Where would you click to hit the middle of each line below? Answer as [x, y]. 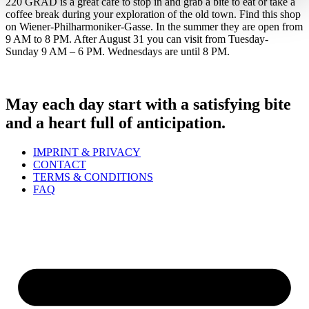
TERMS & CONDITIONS [93, 177]
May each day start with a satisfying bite [148, 104]
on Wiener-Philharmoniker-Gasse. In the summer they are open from [154, 26]
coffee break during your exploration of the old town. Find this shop [153, 14]
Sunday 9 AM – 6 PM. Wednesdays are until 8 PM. [119, 51]
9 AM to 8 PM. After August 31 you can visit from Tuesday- [137, 39]
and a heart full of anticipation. [116, 122]
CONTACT [60, 164]
